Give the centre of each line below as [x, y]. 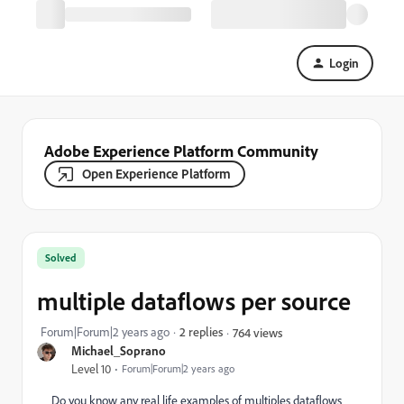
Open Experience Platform [156, 174]
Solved [61, 257]
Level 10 [91, 369]
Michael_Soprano [119, 350]
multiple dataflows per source [194, 301]
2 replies [201, 331]
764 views [257, 332]
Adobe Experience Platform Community [181, 151]
